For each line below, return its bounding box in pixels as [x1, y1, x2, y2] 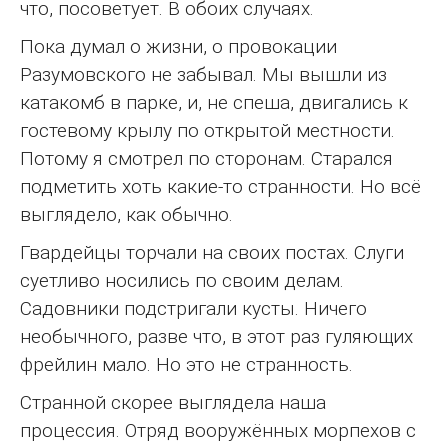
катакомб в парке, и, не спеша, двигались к [20, 91, 408, 115]
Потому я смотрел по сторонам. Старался [20, 147, 393, 171]
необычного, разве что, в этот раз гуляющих [20, 325, 413, 349]
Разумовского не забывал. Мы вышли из [20, 63, 387, 87]
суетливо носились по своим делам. [20, 269, 344, 293]
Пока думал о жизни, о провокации [20, 35, 337, 59]
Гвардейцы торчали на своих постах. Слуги [20, 241, 404, 265]
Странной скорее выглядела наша [20, 391, 326, 415]
